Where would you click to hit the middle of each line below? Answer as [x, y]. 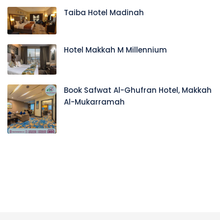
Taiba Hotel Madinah [104, 13]
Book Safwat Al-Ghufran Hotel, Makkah [138, 90]
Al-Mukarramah [94, 102]
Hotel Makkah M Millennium [115, 50]
